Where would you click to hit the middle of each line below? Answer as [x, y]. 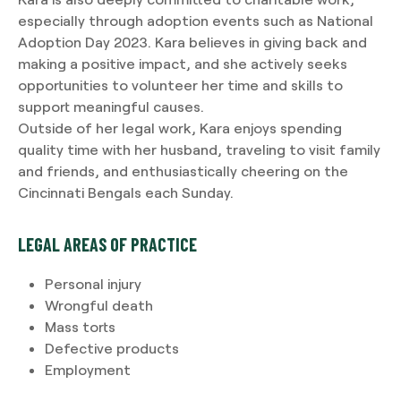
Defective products [112, 348]
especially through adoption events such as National [196, 21]
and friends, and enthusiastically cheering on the [183, 171]
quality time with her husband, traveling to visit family [199, 149]
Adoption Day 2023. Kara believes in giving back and [192, 42]
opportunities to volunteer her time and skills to [180, 85]
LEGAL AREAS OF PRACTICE [107, 245]
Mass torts [80, 327]
